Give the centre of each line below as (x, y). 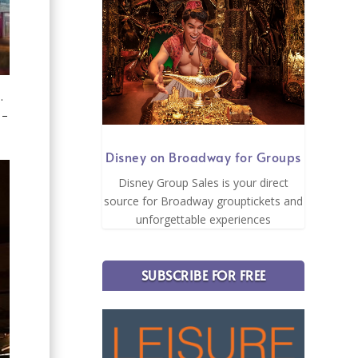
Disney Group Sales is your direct (204, 183)
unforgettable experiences (204, 220)
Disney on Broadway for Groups (203, 157)
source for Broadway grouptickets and (204, 201)
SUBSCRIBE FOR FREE (203, 275)
